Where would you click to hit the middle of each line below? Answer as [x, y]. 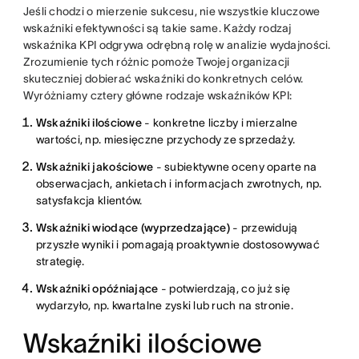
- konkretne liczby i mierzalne [220, 122]
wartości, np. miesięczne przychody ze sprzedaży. [165, 139]
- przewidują [264, 227]
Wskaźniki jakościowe [95, 166]
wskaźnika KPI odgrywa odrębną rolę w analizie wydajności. [177, 44]
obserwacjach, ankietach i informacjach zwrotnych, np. [179, 183]
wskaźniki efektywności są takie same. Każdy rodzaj [157, 28]
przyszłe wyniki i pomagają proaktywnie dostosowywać [177, 244]
